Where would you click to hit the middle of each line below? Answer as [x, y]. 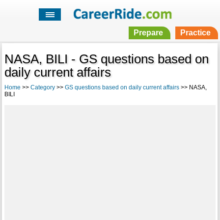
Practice [195, 33]
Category [42, 88]
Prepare [148, 33]
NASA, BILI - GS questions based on [106, 59]
